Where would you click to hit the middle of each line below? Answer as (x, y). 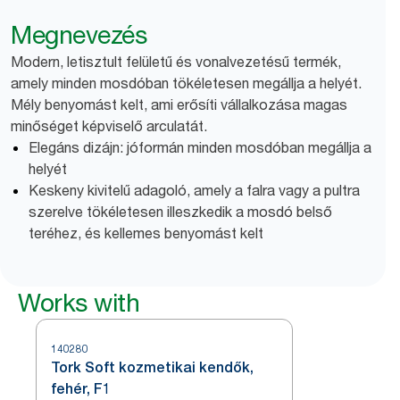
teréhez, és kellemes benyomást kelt (146, 233)
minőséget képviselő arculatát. (109, 126)
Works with (79, 303)
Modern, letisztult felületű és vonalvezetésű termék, (176, 62)
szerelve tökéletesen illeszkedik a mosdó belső (180, 212)
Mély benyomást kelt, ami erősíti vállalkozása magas (179, 104)
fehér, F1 (81, 389)
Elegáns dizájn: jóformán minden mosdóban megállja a (200, 147)
